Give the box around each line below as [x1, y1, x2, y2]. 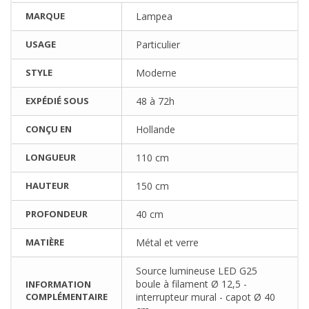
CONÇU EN [26, 123, 72, 136]
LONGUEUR [26, 151, 76, 164]
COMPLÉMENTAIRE [26, 290, 108, 303]
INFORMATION [26, 278, 91, 291]
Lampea [136, 10, 172, 23]
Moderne [136, 66, 177, 80]
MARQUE [26, 10, 65, 23]
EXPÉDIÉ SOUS [26, 94, 89, 108]
